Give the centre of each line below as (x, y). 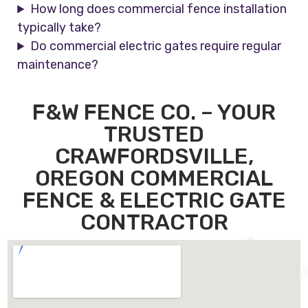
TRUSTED (154, 134)
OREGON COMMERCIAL (154, 178)
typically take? (59, 28)
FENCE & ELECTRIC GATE (154, 200)
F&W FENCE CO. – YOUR (154, 112)
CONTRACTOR (154, 222)
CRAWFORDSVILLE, (154, 156)
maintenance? (58, 65)
